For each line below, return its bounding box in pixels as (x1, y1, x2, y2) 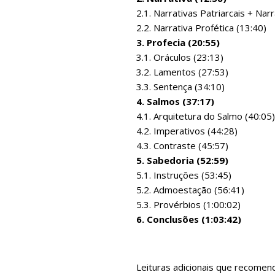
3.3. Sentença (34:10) (136, 80, 225, 93)
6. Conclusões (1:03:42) (136, 212, 241, 225)
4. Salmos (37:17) (136, 95, 214, 107)
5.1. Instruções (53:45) (136, 168, 231, 181)
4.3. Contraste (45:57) (136, 139, 228, 152)
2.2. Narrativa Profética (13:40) (136, 21, 266, 34)
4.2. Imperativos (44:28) (136, 124, 238, 137)
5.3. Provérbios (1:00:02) (136, 198, 241, 211)
